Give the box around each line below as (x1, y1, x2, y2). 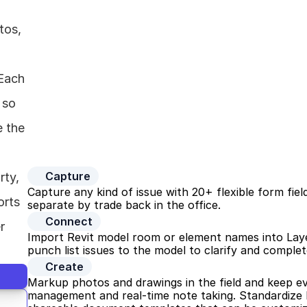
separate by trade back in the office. (27, 198, 221, 212)
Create (45, 260, 84, 273)
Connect (45, 214, 93, 228)
